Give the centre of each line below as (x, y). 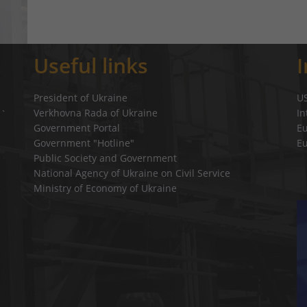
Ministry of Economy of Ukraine (105, 188)
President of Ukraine (80, 98)
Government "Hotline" (84, 143)
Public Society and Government (105, 158)
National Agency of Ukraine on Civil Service (132, 173)
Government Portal (76, 128)
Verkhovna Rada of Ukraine (95, 113)
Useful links (90, 65)
